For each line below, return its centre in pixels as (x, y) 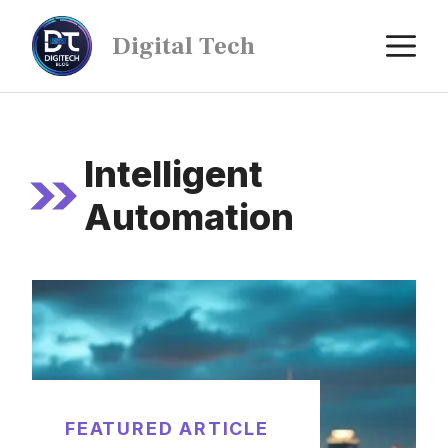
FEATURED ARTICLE (167, 428)
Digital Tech (183, 46)
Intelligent (173, 174)
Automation (188, 217)
